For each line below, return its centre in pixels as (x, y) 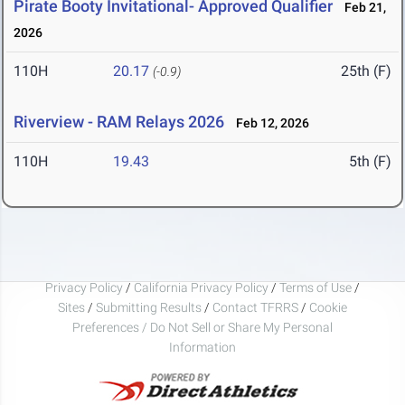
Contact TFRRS (257, 307)
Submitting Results (149, 307)
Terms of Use (316, 287)
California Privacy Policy (201, 287)
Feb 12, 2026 (268, 123)
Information (202, 347)
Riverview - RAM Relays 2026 (119, 122)
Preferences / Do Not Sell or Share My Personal (202, 327)
